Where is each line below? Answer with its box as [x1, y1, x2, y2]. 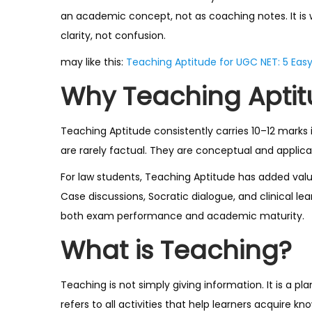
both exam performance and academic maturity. [61, 208, 304, 223]
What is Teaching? [61, 232, 292, 268]
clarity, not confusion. [61, 28, 166, 42]
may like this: [61, 54, 126, 69]
